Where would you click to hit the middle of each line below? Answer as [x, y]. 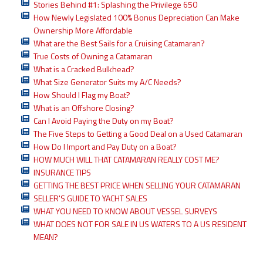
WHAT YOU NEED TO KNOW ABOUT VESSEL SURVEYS [125, 211]
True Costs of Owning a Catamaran [93, 56]
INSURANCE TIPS [62, 172]
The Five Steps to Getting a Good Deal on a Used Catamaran [138, 133]
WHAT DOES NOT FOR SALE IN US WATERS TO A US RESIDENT [140, 224]
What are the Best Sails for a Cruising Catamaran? [119, 43]
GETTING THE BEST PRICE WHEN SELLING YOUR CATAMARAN [137, 185]
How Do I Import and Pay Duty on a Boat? [105, 146]
